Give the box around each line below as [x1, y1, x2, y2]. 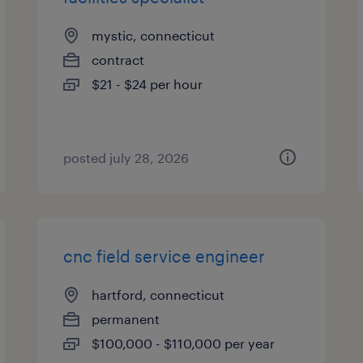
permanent [92, 311, 160, 327]
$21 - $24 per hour [92, 76, 203, 92]
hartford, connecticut [92, 287, 225, 302]
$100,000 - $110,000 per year [92, 335, 275, 351]
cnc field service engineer [63, 246, 266, 266]
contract [92, 52, 145, 67]
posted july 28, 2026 [63, 150, 190, 165]
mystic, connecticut [92, 28, 216, 43]
